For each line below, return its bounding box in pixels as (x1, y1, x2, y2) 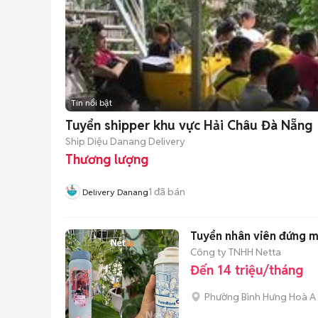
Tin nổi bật (71, 97, 112, 108)
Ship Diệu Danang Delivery (65, 134, 185, 148)
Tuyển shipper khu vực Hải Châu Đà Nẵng (65, 117, 312, 133)
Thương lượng (65, 151, 148, 168)
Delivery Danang (82, 187, 148, 197)
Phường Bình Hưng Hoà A (204, 290, 316, 303)
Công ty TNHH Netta (190, 245, 281, 258)
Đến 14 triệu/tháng (190, 262, 303, 278)
